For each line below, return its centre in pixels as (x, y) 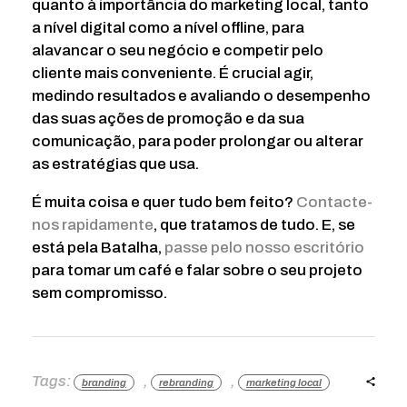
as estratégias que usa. (115, 164)
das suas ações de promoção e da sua (168, 119)
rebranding (186, 382)
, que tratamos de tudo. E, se (254, 225)
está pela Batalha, (98, 248)
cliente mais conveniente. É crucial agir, (173, 74)
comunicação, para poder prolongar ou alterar (198, 142)
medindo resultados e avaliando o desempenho (201, 96)
